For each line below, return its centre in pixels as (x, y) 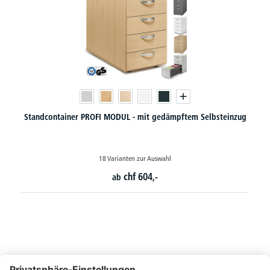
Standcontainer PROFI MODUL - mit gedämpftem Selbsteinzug (135, 117)
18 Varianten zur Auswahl (135, 158)
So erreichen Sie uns (50, 260)
